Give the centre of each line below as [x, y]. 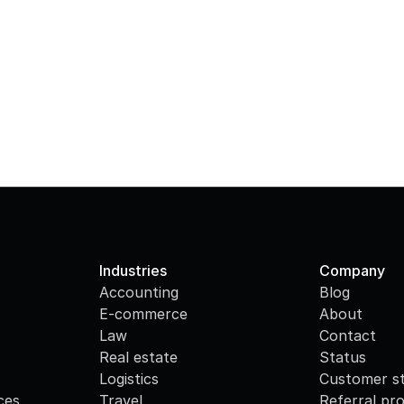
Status [342, 357]
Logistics [129, 379]
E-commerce [144, 314]
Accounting [139, 292]
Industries [133, 271]
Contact [347, 335]
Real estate [139, 357]
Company [352, 271]
